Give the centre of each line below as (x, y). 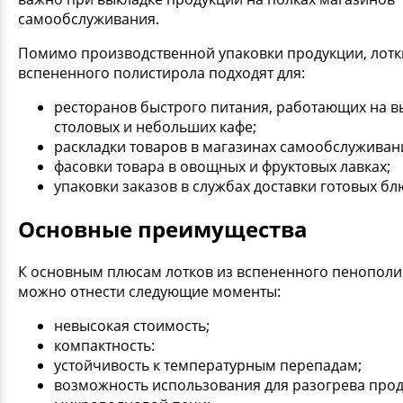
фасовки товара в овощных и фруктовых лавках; (222, 166)
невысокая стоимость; (132, 325)
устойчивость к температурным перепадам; (208, 365)
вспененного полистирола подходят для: (161, 72)
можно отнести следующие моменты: (149, 291)
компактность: (104, 345)
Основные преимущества (163, 228)
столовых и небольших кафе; (155, 126)
